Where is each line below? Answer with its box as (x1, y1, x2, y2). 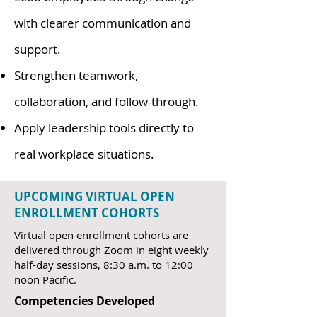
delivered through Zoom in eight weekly (14, 243, 209, 257)
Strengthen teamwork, (14, 67, 138, 83)
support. (14, 41, 64, 57)
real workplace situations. (14, 146, 154, 162)
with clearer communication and (14, 15, 191, 31)
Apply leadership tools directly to (14, 120, 194, 136)
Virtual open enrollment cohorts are (14, 228, 188, 242)
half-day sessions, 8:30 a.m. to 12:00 (14, 258, 193, 272)
